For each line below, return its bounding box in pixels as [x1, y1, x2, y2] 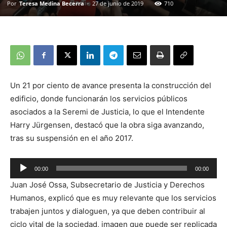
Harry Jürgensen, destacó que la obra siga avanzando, [10, 120, 204, 130]
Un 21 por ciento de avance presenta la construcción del [10, 81, 211, 91]
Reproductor [10, 172, 55, 182]
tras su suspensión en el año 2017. [10, 133, 133, 143]
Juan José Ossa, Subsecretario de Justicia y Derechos [10, 180, 205, 190]
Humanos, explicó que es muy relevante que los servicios [10, 193, 216, 203]
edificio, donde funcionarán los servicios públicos [10, 94, 187, 104]
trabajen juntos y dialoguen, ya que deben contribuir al [10, 206, 205, 216]
